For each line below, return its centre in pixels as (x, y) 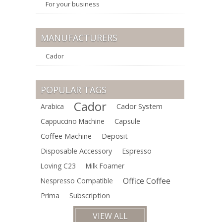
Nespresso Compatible (77, 181)
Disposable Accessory (76, 151)
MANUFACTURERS (79, 38)
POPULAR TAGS (74, 90)
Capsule (127, 121)
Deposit (115, 136)
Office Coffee (147, 181)
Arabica (52, 106)
